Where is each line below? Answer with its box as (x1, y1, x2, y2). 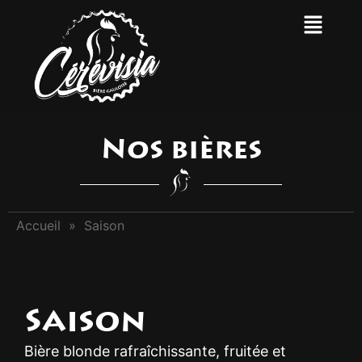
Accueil (16, 217, 61, 234)
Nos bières (100, 138, 262, 166)
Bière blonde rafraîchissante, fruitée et (24, 342, 286, 360)
